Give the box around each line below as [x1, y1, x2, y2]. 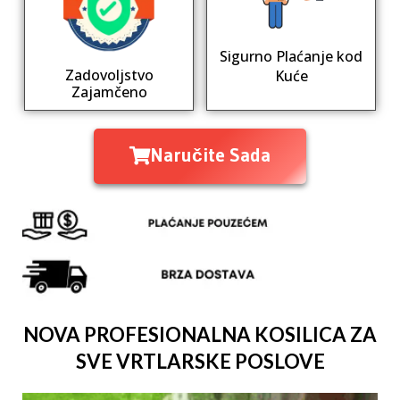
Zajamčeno [71, 81, 147, 102]
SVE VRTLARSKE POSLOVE [75, 348, 325, 373]
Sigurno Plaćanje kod [220, 46, 362, 67]
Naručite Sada [151, 143, 271, 167]
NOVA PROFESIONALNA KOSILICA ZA [23, 321, 377, 346]
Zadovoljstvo [64, 64, 154, 85]
